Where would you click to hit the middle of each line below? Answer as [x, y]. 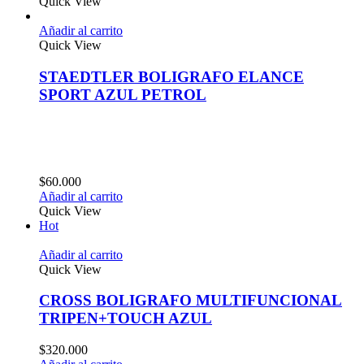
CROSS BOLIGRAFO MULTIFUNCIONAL [191, 301]
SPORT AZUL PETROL [123, 94]
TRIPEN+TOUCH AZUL [126, 318]
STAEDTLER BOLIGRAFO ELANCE [171, 76]
